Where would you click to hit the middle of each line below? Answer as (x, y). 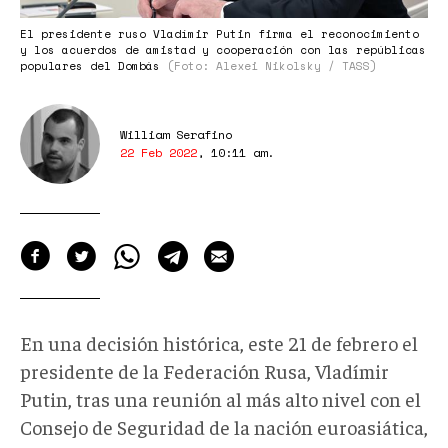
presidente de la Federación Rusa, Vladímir (204, 370)
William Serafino (176, 134)
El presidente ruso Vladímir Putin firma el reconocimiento (219, 33)
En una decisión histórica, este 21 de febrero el (219, 342)
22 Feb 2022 (158, 152)
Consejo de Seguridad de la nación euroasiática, (224, 426)
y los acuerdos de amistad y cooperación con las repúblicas (223, 49)
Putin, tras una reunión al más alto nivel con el (220, 398)
